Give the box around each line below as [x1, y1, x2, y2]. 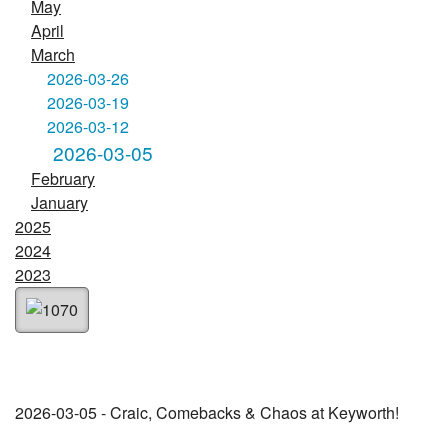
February [31, 167, 95, 191]
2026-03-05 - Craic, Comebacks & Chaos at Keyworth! [15, 400, 399, 424]
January [31, 191, 88, 215]
